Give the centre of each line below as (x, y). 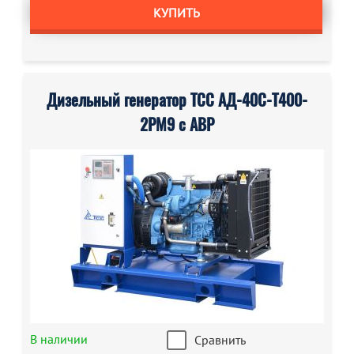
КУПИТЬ (176, 13)
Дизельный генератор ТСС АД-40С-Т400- (177, 100)
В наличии (59, 339)
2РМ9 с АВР (177, 124)
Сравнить (220, 340)
